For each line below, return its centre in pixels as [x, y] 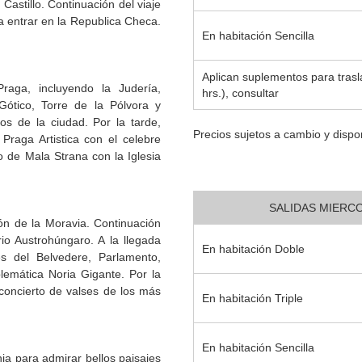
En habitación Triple [253, 299]
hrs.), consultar [240, 93]
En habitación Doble [253, 249]
